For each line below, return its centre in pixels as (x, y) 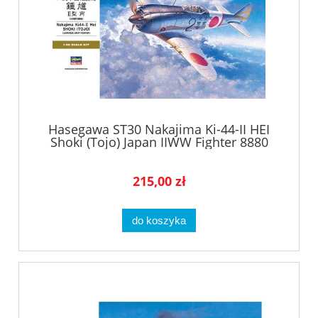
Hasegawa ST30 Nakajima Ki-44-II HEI (159, 129)
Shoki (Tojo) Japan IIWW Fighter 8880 (159, 142)
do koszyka (159, 220)
